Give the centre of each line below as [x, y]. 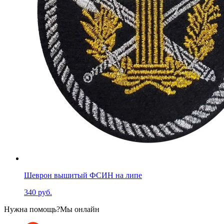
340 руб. [38, 192]
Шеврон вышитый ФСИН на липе [83, 175]
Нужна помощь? [32, 209]
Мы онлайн [80, 209]
